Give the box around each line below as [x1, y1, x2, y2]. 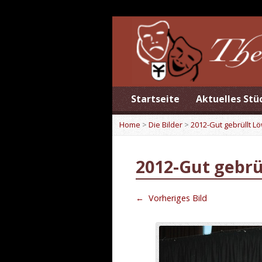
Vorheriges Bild [146, 192, 207, 204]
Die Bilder [149, 119, 182, 130]
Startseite [131, 92, 180, 105]
